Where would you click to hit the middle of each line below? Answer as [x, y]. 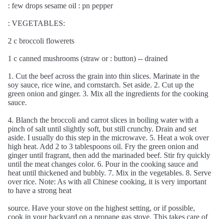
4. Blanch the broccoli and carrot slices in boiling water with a [103, 120]
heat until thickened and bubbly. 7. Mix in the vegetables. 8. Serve [109, 173]
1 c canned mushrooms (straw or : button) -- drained [88, 58]
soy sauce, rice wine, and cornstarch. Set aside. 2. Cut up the [101, 85]
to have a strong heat [40, 190]
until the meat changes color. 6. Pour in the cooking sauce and [103, 164]
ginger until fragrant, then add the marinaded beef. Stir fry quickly [109, 155]
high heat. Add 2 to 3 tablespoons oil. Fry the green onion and [103, 146]
